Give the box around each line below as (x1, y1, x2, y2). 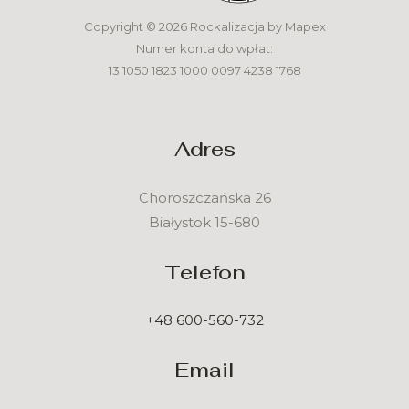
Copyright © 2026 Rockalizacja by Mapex (83, 19, 326, 35)
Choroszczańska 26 (138, 188, 271, 206)
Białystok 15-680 (149, 213, 260, 231)
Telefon (163, 257, 246, 286)
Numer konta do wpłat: (136, 41, 273, 57)
